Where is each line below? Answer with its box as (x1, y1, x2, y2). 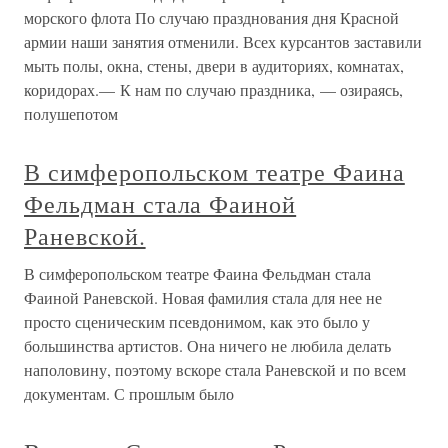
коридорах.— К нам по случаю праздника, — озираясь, (24, 79, 403, 101)
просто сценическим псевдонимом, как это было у (24, 311, 370, 333)
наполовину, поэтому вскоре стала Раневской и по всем (24, 359, 406, 381)
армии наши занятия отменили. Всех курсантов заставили (24, 31, 422, 53)
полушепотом (24, 103, 118, 125)
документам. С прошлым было (24, 383, 234, 405)
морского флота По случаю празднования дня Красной (24, 7, 399, 29)
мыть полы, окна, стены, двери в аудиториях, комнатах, (24, 55, 404, 77)
